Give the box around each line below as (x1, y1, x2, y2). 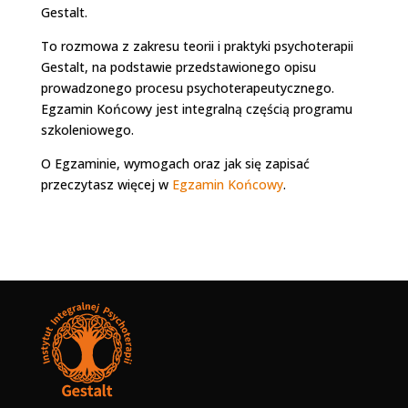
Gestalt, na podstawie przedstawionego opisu (40, 57, 316, 76)
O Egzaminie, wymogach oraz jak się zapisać (40, 154, 310, 172)
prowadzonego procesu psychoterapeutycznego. (40, 78, 334, 97)
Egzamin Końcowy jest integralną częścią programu (40, 99, 352, 117)
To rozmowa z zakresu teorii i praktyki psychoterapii (40, 36, 353, 55)
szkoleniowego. (40, 120, 134, 138)
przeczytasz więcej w (40, 175, 172, 193)
